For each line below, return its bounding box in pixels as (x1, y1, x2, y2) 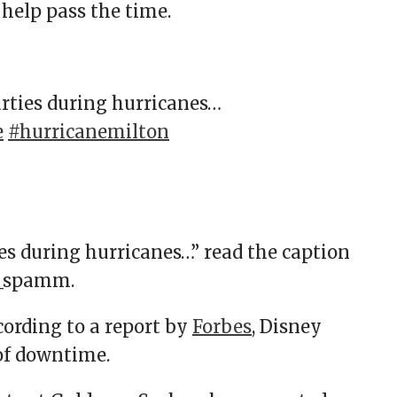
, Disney (252, 315, 322, 339)
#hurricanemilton (8, 121, 169, 144)
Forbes (192, 315, 252, 339)
